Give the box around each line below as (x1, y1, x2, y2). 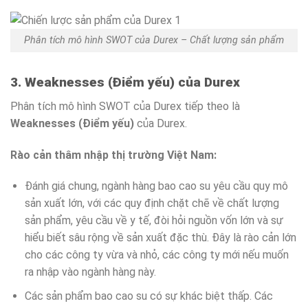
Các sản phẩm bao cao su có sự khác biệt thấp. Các (24, 289, 273, 302)
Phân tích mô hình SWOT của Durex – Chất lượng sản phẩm (24, 34, 284, 47)
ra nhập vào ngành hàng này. (24, 265, 156, 279)
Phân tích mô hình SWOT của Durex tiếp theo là (10, 99, 240, 113)
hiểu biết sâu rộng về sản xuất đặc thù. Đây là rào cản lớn (24, 231, 296, 245)
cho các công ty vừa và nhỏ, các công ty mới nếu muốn (24, 248, 289, 262)
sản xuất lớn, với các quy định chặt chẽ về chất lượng (24, 197, 279, 210)
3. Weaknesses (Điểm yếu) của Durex (10, 74, 240, 91)
